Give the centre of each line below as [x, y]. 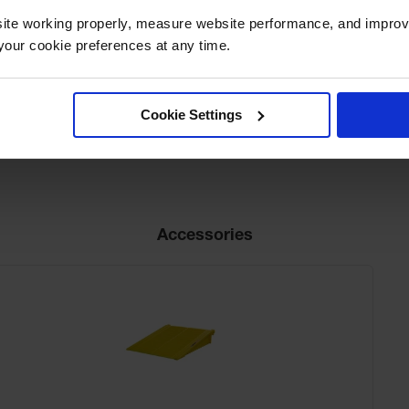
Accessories [204, 236]
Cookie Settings [192, 114]
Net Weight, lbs [73, 42]
